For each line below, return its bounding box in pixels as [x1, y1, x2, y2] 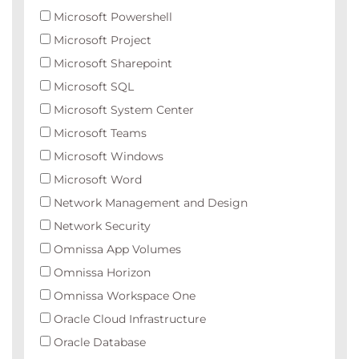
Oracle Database [50, 335, 146, 349]
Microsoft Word [50, 172, 142, 187]
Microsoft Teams [50, 126, 147, 140]
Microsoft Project [50, 33, 151, 47]
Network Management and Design [50, 196, 248, 210]
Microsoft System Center [50, 103, 194, 117]
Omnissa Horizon [50, 265, 151, 280]
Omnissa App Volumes [50, 242, 181, 256]
